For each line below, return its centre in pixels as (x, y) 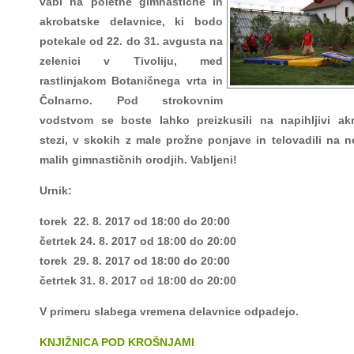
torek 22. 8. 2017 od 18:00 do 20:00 (135, 222)
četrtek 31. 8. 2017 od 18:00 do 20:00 (138, 281)
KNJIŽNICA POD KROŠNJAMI (117, 343)
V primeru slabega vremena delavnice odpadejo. (169, 312)
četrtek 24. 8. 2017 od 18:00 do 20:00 (138, 241)
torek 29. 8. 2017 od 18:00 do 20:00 (135, 261)
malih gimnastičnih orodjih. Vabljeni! (138, 160)
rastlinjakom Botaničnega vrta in (131, 81)
